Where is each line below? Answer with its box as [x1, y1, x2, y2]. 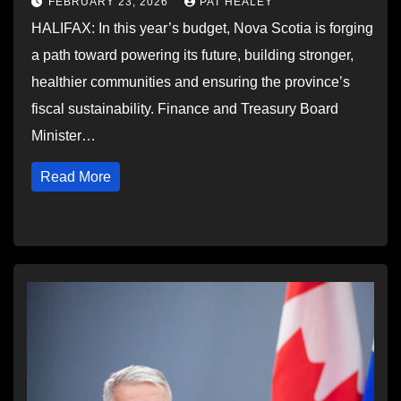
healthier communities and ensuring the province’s [31, 74, 350, 90]
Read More [40, 169, 111, 184]
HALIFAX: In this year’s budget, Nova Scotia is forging [31, 21, 373, 36]
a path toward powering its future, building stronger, [31, 47, 354, 63]
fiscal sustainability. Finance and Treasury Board [31, 101, 338, 116]
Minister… [31, 128, 96, 143]
